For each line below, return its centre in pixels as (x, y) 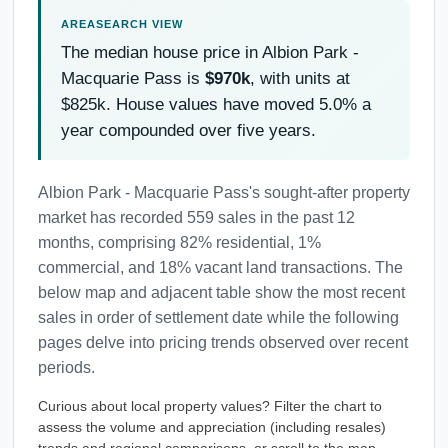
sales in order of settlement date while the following (218, 317)
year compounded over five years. (188, 130)
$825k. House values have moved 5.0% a (216, 104)
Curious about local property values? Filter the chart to (210, 406)
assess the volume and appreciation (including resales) (212, 427)
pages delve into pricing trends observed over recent (223, 342)
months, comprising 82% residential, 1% (179, 242)
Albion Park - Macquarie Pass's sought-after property (224, 192)
